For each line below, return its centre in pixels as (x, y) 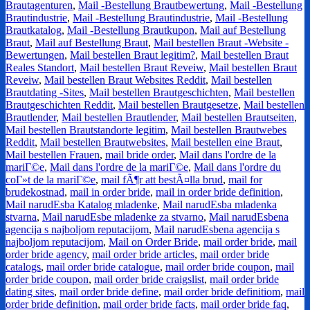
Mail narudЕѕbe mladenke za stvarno (123, 217)
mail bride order (139, 155)
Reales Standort (40, 68)
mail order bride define (109, 292)
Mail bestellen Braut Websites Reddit (125, 80)
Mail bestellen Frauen (53, 155)
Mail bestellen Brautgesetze (178, 105)
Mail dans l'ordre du (237, 167)
